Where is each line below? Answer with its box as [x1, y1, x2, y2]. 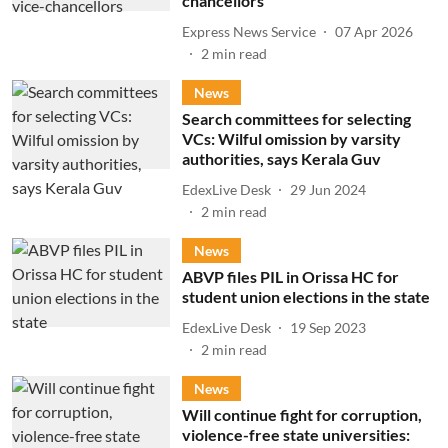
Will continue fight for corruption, [181, 405, 422, 424]
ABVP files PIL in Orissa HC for [181, 267, 399, 286]
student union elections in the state [181, 287, 430, 306]
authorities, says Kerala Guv [181, 149, 381, 168]
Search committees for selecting [181, 109, 411, 128]
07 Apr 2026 [334, 22, 413, 40]
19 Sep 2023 [289, 318, 366, 336]
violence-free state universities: [181, 425, 410, 444]
